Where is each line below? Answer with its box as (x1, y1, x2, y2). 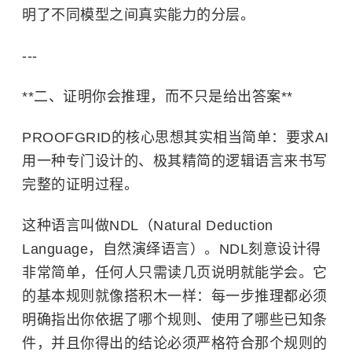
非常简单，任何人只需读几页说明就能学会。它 (22, 265, 328, 280)
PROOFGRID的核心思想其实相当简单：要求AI (22, 130, 329, 145)
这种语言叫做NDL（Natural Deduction (22, 218, 273, 233)
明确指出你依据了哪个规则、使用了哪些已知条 (22, 312, 328, 328)
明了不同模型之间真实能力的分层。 (22, 7, 255, 23)
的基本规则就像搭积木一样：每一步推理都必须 (22, 288, 328, 304)
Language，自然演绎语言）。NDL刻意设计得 (22, 241, 321, 257)
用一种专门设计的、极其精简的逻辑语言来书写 (22, 153, 328, 169)
